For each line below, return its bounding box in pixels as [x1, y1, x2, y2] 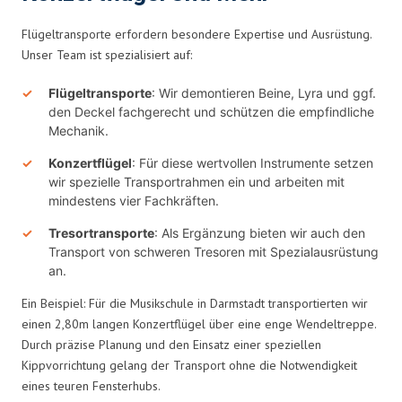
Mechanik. [48, 122, 109, 138]
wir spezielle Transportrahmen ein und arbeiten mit [48, 173, 345, 189]
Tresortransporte [48, 224, 154, 240]
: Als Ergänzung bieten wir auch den [154, 224, 365, 240]
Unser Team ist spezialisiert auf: [22, 46, 192, 63]
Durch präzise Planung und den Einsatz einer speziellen [22, 336, 321, 353]
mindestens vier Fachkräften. [48, 192, 219, 208]
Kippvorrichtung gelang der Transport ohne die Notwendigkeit [22, 356, 357, 373]
